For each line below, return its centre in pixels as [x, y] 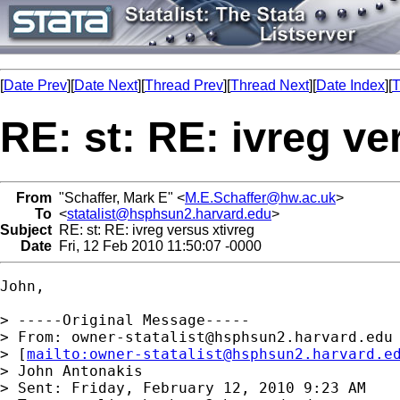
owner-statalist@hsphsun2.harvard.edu [232, 337]
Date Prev [35, 85]
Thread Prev [184, 85]
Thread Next [270, 85]
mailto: [58, 354]
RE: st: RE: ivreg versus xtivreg [153, 229]
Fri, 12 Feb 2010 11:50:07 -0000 [157, 246]
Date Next [106, 85]
